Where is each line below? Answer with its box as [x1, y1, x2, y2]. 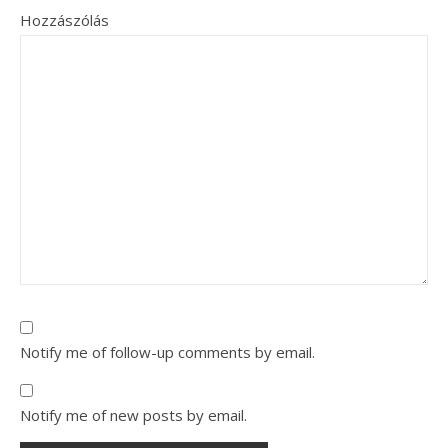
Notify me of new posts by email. [20, 404, 247, 425]
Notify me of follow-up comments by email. [20, 341, 315, 362]
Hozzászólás [20, 9, 109, 30]
